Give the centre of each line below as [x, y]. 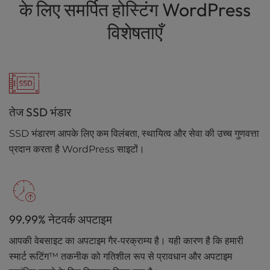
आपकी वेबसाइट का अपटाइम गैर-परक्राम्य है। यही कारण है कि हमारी [126, 241]
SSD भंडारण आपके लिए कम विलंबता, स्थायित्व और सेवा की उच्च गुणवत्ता [134, 133]
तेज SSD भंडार [40, 112]
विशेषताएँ [135, 33]
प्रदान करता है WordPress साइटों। [77, 149]
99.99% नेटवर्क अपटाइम [61, 219]
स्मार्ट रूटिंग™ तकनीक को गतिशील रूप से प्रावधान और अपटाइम [121, 256]
